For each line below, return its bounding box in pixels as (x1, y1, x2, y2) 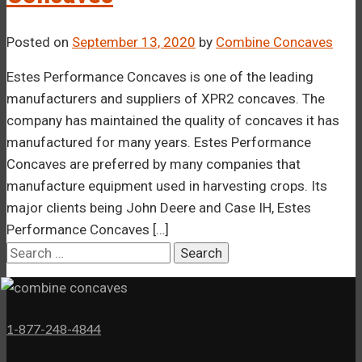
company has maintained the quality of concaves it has (6, 112, 339, 128)
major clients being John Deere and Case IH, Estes (6, 199, 311, 216)
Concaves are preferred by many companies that (6, 155, 301, 172)
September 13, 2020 (72, 33, 196, 50)
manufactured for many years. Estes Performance (6, 133, 311, 150)
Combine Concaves (216, 33, 333, 50)
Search (6, 242, 52, 259)
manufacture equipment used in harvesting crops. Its (6, 177, 327, 194)
